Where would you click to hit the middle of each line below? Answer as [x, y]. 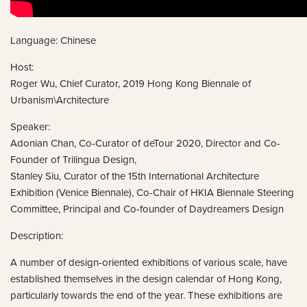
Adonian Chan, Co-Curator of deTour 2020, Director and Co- [145, 143]
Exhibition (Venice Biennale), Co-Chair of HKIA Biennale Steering [152, 193]
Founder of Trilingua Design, [73, 160]
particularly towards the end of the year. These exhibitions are [146, 295]
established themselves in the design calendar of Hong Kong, [146, 279]
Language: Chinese [53, 40]
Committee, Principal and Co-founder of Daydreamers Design [147, 209]
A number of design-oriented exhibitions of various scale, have [149, 262]
